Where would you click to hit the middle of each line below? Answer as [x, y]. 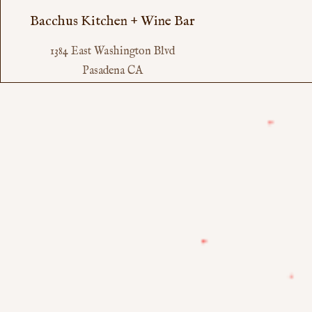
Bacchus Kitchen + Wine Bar [113, 21]
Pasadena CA [113, 71]
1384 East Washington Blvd [113, 51]
